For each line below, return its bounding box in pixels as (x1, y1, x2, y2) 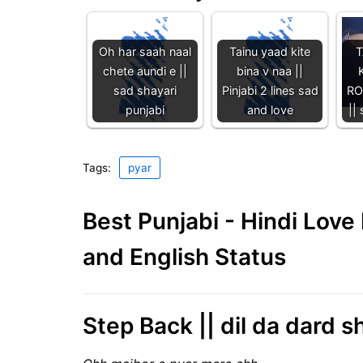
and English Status (83, 242, 286, 271)
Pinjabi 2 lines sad (221, 83, 318, 97)
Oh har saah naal (99, 44, 191, 58)
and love (246, 102, 293, 117)
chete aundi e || (103, 63, 187, 78)
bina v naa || (237, 63, 303, 78)
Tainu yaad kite (229, 44, 310, 58)
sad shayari (113, 83, 177, 97)
